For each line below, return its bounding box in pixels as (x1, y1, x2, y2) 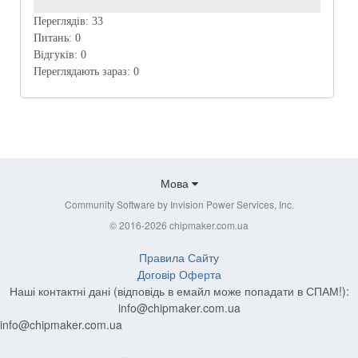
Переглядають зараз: (34, 65, 133, 78)
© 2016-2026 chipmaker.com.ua (109, 218, 249, 233)
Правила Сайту (139, 249, 219, 266)
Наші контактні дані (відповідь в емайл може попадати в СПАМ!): (9, 283, 349, 300)
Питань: (34, 31, 75, 44)
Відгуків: (34, 48, 81, 61)
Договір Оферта (137, 266, 221, 283)
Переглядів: (34, 14, 92, 27)
